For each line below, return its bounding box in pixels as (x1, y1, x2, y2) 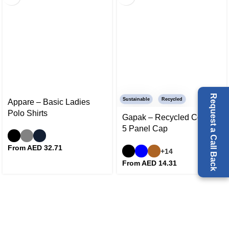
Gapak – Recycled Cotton (122, 113, 215, 122)
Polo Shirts (8, 109, 48, 118)
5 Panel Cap (122, 124, 168, 133)
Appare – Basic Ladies (8, 98, 90, 107)
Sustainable (123, 97, 150, 102)
